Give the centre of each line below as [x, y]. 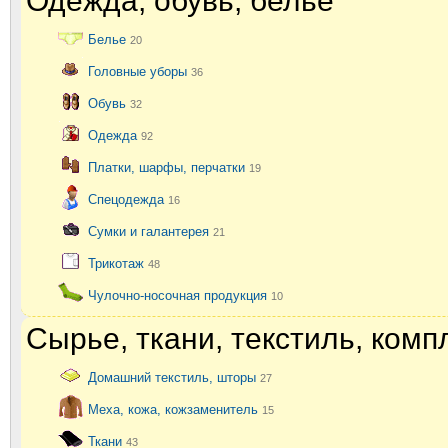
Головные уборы [139, 71]
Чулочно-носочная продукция [179, 295]
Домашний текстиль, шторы [174, 377]
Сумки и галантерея [150, 231]
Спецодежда [128, 199]
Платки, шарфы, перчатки [168, 167]
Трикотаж [118, 263]
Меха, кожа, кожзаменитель [175, 409]
